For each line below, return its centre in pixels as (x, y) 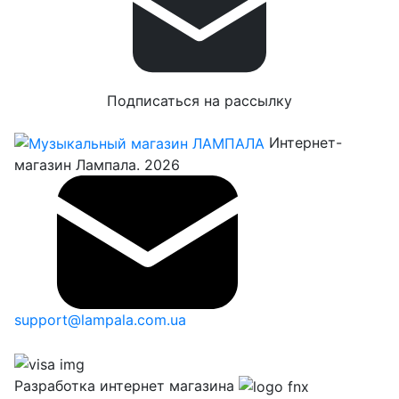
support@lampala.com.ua (100, 320)
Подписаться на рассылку (199, 100)
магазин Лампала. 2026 (97, 165)
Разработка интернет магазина (124, 385)
